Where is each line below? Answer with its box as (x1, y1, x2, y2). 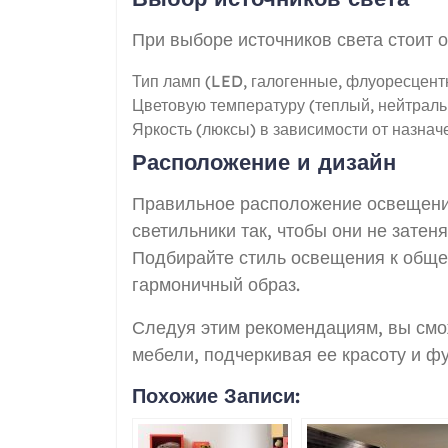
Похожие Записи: (132, 382, 300, 408)
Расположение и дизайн (132, 147, 396, 176)
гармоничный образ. (132, 272, 300, 296)
